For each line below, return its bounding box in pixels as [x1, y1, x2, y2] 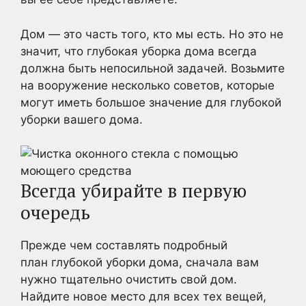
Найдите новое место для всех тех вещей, [20, 290, 266, 303]
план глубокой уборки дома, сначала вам [20, 255, 259, 269]
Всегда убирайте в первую [20, 178, 247, 203]
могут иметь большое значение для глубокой [20, 95, 281, 109]
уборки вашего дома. [20, 112, 143, 126]
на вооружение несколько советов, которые [20, 78, 275, 92]
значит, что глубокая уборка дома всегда [20, 44, 257, 58]
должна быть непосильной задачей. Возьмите [20, 61, 285, 75]
